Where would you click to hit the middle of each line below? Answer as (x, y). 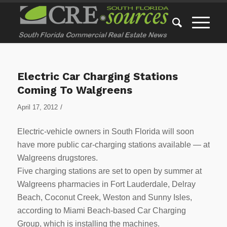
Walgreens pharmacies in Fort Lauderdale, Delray (106, 184)
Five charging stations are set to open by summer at (109, 171)
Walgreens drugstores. (57, 158)
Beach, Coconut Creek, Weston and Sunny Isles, (104, 197)
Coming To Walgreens (74, 90)
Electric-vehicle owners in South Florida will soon (105, 131)
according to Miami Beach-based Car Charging (101, 210)
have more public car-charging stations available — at (113, 144)
